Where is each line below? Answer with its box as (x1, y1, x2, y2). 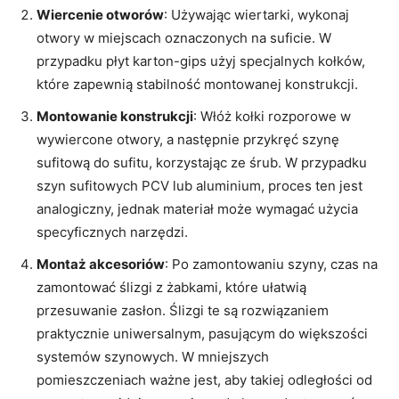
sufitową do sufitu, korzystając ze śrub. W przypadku (37, 153, 367, 171)
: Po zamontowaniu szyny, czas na (165, 255, 378, 273)
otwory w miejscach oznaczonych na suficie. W (37, 28, 331, 46)
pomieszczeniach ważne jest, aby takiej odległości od (37, 370, 372, 388)
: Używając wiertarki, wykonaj (164, 5, 349, 23)
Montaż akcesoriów (37, 255, 165, 273)
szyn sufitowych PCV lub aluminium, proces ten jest (37, 176, 362, 194)
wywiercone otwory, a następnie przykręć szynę (37, 130, 339, 148)
